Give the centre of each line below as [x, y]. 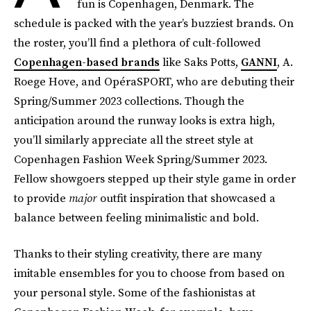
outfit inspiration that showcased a [188, 198]
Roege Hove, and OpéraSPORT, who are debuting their [154, 81]
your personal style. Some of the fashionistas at [135, 292]
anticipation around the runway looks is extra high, [144, 120]
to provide [41, 198]
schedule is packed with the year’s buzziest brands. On [154, 23]
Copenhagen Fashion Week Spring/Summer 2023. [141, 159]
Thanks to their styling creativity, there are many [138, 253]
